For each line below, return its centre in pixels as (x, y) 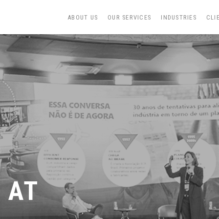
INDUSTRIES (179, 17)
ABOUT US (83, 17)
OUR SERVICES (130, 17)
